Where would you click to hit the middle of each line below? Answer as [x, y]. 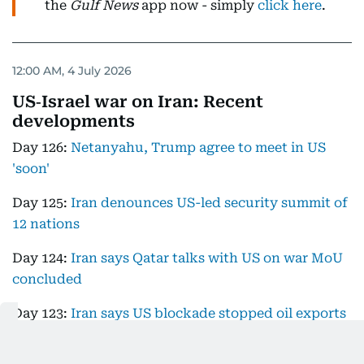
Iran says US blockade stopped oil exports [208, 314]
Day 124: [41, 258]
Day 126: [41, 148]
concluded [47, 279]
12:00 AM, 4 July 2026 [72, 70]
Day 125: [41, 203]
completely [49, 335]
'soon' [31, 169]
